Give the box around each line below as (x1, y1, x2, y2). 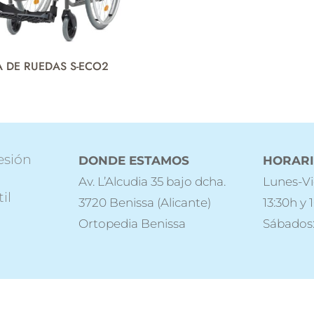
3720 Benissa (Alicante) (78, 195, 211, 210)
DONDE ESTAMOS (78, 153, 189, 168)
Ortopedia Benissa (78, 216, 186, 231)
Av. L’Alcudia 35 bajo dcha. (78, 174, 226, 189)
